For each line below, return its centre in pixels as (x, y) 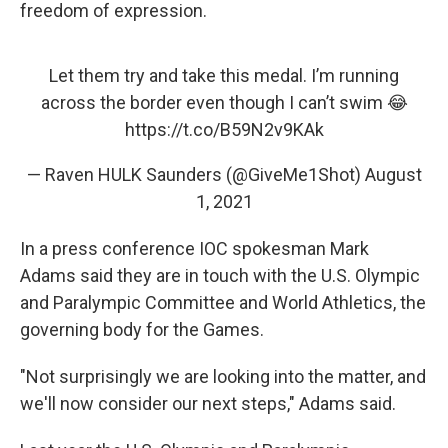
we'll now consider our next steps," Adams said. (208, 403)
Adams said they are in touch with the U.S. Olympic (220, 275)
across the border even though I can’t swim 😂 (224, 102)
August (393, 174)
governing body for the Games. (142, 329)
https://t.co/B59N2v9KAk (224, 129)
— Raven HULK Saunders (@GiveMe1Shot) (195, 174)
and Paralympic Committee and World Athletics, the (223, 302)
